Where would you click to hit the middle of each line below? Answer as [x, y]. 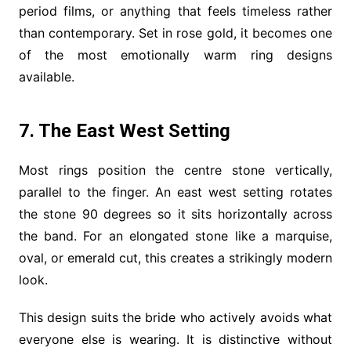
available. [46, 76]
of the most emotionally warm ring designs [175, 54]
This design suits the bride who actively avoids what [175, 317]
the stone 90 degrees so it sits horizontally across [175, 213]
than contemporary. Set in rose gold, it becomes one [175, 33]
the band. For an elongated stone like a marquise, [175, 235]
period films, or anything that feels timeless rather [175, 11]
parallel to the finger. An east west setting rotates [175, 192]
